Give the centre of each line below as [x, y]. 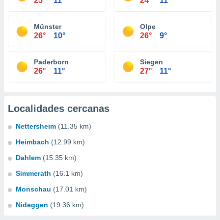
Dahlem [28, 158]
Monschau [33, 189]
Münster [48, 27]
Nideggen [32, 205]
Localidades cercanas [59, 109]
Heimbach [32, 142]
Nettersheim [36, 126]
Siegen [151, 62]
